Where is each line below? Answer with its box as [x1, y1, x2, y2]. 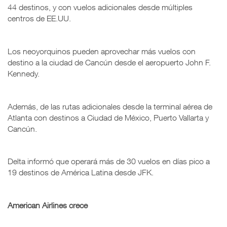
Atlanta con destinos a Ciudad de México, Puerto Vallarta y [8, 112, 209, 122]
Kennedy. [8, 68, 40, 78]
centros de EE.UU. [8, 13, 71, 23]
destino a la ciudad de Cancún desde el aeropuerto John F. [8, 57, 211, 67]
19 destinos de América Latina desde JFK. [8, 167, 154, 177]
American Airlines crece [8, 200, 88, 210]
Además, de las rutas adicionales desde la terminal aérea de [8, 101, 212, 111]
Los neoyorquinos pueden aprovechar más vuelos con [8, 46, 196, 56]
